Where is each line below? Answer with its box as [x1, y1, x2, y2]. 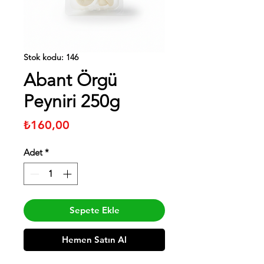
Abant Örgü [24, 69, 117, 91]
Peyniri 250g [24, 90, 120, 112]
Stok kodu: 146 [24, 51, 78, 62]
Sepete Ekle [69, 204, 120, 216]
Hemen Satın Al [62, 234, 127, 246]
